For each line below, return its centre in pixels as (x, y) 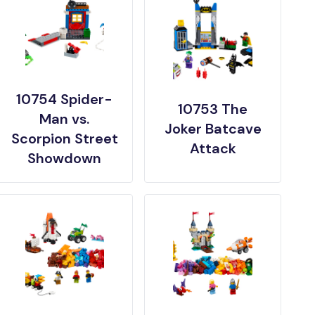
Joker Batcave (213, 129)
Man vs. (65, 119)
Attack (213, 148)
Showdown (65, 158)
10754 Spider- (65, 99)
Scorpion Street (64, 139)
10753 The (213, 109)
